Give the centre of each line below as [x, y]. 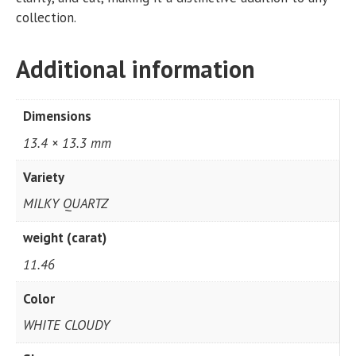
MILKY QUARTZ [65, 204]
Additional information [135, 68]
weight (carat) [64, 238]
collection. [46, 17]
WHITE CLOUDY [66, 325]
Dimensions [57, 116]
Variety [43, 177]
